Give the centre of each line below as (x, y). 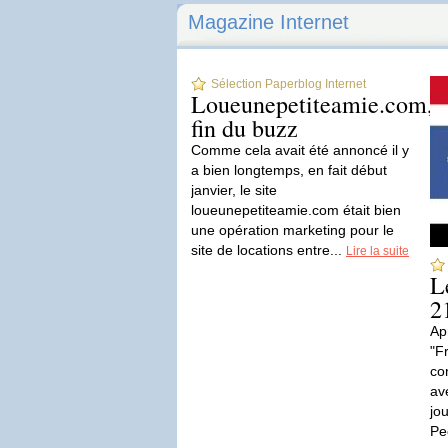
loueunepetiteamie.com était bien (296, 210)
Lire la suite (377, 251)
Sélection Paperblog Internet (288, 84)
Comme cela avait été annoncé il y (300, 150)
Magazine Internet (268, 22)
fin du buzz (244, 128)
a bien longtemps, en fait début (289, 170)
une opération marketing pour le (292, 230)
